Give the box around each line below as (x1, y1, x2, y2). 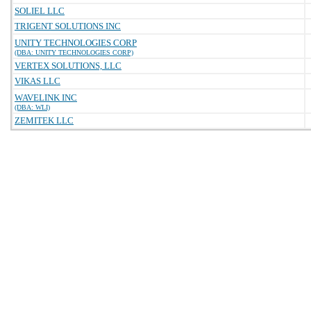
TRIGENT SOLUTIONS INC (15, 21, 121, 31)
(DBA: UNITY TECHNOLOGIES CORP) (15, 49, 133, 56)
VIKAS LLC (15, 76, 60, 86)
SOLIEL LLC (15, 6, 65, 16)
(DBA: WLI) (15, 103, 50, 111)
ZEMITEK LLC (15, 115, 74, 126)
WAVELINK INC (15, 92, 77, 103)
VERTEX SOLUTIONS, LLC (15, 60, 121, 71)
